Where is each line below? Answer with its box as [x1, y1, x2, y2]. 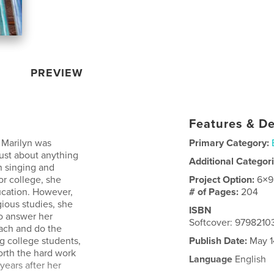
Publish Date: [189, 234, 248, 247]
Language [189, 253, 233, 265]
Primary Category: [189, 136, 270, 149]
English [232, 253, 267, 265]
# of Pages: [189, 185, 242, 198]
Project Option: [189, 173, 257, 186]
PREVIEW [31, 65, 84, 80]
